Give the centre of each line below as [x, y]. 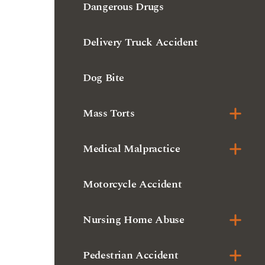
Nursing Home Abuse [134, 150]
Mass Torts [109, 43]
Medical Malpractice [132, 79]
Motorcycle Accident [132, 114]
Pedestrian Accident [131, 185]
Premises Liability [126, 221]
